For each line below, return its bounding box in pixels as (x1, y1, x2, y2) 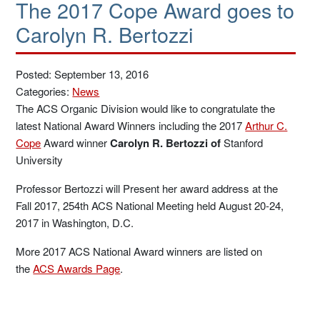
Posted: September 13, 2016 (16, 66, 149, 81)
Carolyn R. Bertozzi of (110, 135, 224, 151)
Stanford (224, 135, 264, 150)
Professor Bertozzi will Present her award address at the (16, 181, 279, 196)
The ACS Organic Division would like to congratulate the (16, 101, 276, 116)
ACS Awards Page (33, 261, 121, 276)
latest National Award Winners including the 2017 (16, 118, 246, 133)
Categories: (16, 84, 73, 99)
